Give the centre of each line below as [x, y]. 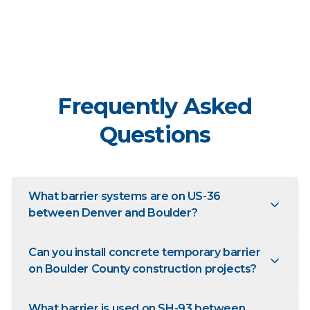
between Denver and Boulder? [113, 213]
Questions [155, 135]
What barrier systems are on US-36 [125, 196]
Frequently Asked [155, 106]
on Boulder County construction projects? [143, 269]
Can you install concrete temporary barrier [145, 252]
